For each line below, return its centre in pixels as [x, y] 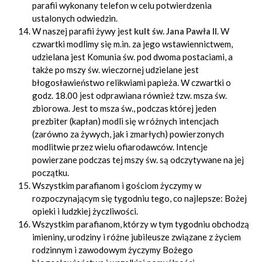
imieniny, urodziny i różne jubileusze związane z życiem [137, 237]
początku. [51, 173]
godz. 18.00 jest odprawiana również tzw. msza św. [130, 95]
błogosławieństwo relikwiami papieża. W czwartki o [132, 82]
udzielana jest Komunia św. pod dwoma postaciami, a [132, 57]
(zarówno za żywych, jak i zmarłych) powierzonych [128, 134]
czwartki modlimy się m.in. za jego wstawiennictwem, [132, 44]
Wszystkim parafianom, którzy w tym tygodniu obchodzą [141, 224]
